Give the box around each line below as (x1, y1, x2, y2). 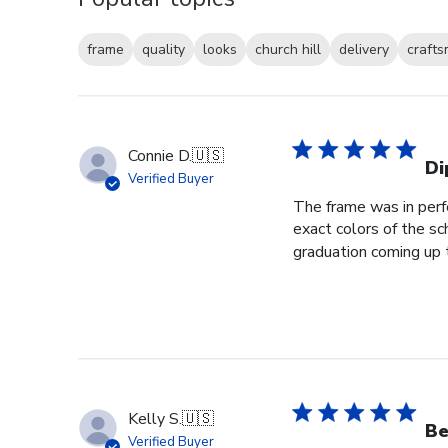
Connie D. (128, 145, 192, 168)
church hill (255, 40, 321, 60)
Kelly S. (128, 408, 182, 431)
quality (142, 40, 185, 60)
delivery (339, 40, 389, 60)
